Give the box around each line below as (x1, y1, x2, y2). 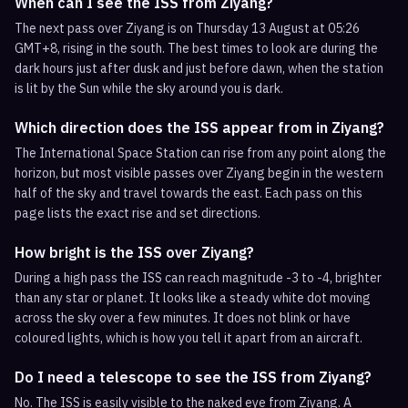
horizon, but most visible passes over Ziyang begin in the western (15, 165, 383, 181)
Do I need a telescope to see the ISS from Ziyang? (15, 368, 372, 386)
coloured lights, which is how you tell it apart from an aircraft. (15, 330, 362, 346)
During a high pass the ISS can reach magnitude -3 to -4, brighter (15, 270, 382, 286)
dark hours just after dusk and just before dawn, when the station (15, 60, 383, 76)
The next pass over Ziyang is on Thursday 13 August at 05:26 (15, 20, 360, 36)
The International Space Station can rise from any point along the (15, 145, 386, 161)
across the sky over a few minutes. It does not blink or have (15, 310, 351, 326)
